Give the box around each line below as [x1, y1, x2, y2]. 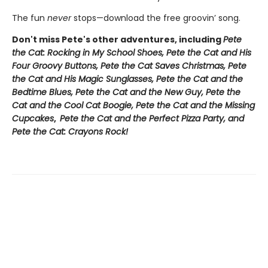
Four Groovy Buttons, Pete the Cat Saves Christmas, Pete [12, 59, 246, 72]
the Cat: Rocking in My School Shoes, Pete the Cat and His [12, 46, 251, 59]
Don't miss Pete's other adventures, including [12, 33, 223, 45]
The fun [12, 11, 47, 24]
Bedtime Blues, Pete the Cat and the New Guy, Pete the [12, 86, 240, 98]
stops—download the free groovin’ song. [71, 11, 240, 24]
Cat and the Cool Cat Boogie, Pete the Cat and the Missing [12, 99, 255, 111]
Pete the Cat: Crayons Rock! [12, 125, 128, 138]
